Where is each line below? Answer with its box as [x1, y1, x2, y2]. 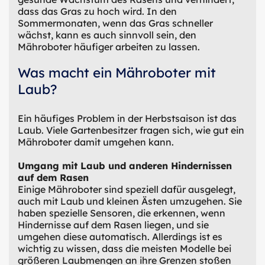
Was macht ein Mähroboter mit [18, 64, 216, 81]
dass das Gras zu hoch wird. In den [18, 5, 177, 17]
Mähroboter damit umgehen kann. [18, 135, 174, 148]
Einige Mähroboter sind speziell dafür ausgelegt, [18, 183, 235, 195]
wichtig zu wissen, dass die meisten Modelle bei [18, 242, 231, 254]
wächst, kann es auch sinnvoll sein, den [18, 28, 196, 41]
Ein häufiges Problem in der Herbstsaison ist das [18, 112, 237, 124]
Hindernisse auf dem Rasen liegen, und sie [18, 218, 209, 231]
